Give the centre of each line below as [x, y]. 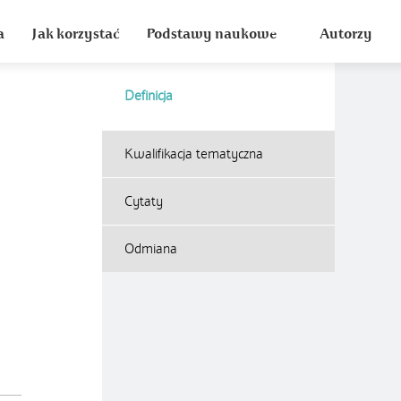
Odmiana [151, 249]
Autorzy [346, 34]
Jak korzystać [75, 34]
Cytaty [144, 201]
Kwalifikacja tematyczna [194, 154]
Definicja [149, 96]
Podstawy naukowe [211, 34]
